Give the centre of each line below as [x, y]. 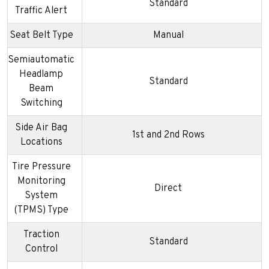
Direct [168, 189]
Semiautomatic [41, 60]
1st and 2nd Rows [168, 135]
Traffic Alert [41, 11]
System [41, 196]
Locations [41, 143]
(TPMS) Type [41, 210]
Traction [41, 235]
